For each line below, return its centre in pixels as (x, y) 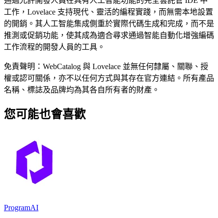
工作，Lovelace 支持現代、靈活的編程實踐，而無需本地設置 (109, 12)
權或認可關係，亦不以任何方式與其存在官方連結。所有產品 (109, 78)
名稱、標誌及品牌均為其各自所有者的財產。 (82, 90)
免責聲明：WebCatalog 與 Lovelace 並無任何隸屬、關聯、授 (106, 66)
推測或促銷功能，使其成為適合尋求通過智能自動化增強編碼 (109, 35)
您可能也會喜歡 (45, 114)
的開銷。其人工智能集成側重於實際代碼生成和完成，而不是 (109, 23)
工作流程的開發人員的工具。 (54, 47)
